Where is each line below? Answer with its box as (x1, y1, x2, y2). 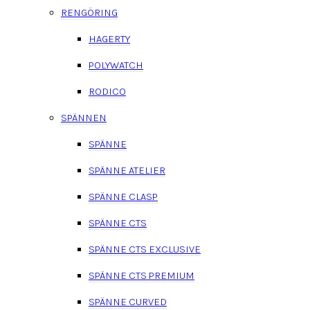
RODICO (89, 84, 126, 98)
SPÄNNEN (61, 111, 107, 124)
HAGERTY (89, 32, 130, 45)
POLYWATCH (89, 58, 143, 71)
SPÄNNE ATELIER (89, 163, 165, 176)
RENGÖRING (61, 6, 118, 19)
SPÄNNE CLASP (89, 190, 158, 203)
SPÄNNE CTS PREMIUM (89, 268, 194, 282)
